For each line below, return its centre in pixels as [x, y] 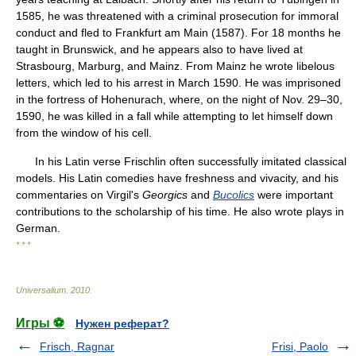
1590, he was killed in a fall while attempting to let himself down [174, 116]
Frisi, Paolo [300, 346]
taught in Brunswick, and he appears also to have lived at [159, 49]
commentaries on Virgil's [79, 195]
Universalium [41, 290]
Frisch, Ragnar [77, 346]
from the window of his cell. [84, 133]
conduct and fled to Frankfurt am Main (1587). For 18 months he [178, 33]
